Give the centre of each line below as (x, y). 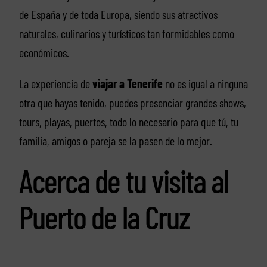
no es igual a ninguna (205, 83)
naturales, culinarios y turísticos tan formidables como (126, 33)
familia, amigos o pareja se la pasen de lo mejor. (115, 140)
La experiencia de (55, 83)
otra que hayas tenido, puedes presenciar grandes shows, (132, 102)
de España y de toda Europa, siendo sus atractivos (118, 14)
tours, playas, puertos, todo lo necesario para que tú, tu (128, 121)
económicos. (44, 52)
